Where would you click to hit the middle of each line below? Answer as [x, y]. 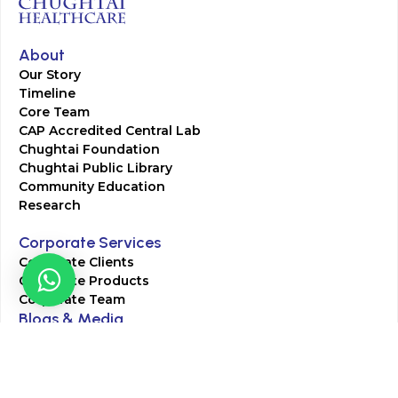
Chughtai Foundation [89, 149]
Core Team [54, 111]
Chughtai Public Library [96, 167]
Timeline [47, 93]
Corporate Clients [76, 262]
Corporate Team [72, 299]
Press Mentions [70, 357]
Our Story [50, 74]
